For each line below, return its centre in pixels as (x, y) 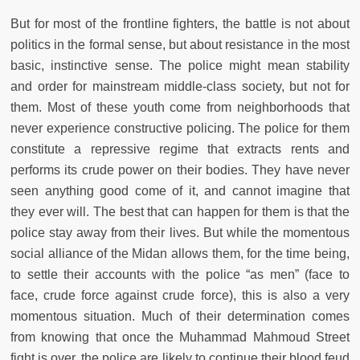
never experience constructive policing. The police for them (180, 128)
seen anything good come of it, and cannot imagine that (180, 190)
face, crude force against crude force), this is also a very (180, 295)
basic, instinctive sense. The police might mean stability (180, 65)
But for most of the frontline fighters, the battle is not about (180, 23)
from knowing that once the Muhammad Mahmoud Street (180, 337)
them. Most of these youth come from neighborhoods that (180, 107)
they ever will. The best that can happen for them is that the (180, 211)
